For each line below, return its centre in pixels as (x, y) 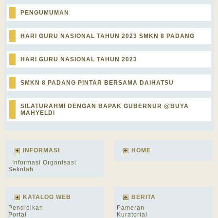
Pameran (131, 208)
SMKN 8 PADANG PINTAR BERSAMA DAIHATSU (97, 83)
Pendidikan (26, 208)
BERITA (144, 197)
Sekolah (21, 169)
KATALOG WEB (47, 197)
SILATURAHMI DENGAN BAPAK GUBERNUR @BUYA (105, 106)
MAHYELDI (38, 113)
